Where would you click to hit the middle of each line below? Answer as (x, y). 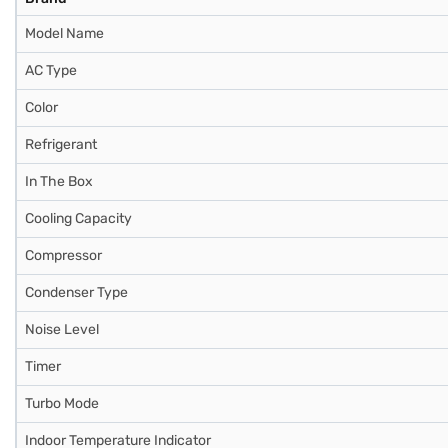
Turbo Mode (62, 403)
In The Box (59, 181)
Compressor (63, 255)
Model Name (64, 33)
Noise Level (62, 329)
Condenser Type (76, 292)
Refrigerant (61, 144)
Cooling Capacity (78, 218)
